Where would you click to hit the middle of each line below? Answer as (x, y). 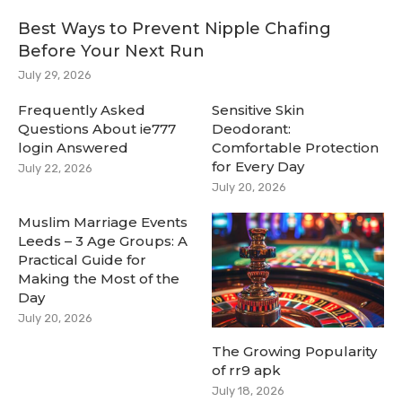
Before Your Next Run (111, 51)
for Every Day (258, 166)
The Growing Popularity (295, 351)
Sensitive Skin (258, 110)
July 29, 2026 (55, 75)
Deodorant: (252, 129)
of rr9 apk (247, 370)
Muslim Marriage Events (103, 222)
